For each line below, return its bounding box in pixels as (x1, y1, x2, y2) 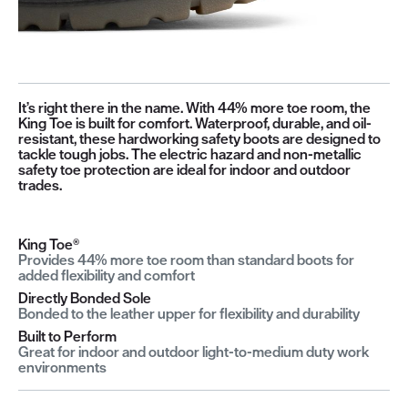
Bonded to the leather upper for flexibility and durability (18, 303, 360, 322)
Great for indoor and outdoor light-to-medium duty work (18, 342, 369, 361)
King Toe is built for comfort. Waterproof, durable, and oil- (18, 113, 372, 132)
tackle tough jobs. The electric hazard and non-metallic (18, 144, 362, 163)
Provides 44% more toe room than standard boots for (18, 250, 354, 269)
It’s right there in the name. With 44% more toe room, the (18, 97, 371, 117)
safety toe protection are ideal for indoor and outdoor (18, 159, 351, 178)
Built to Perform (18, 326, 117, 345)
